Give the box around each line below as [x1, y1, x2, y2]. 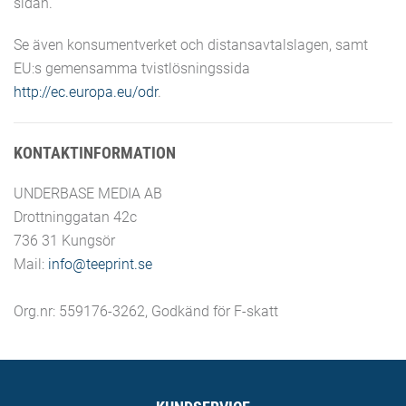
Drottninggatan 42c [14, 208, 137, 226]
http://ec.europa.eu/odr [14, 83, 158, 101]
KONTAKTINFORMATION [14, 143, 176, 162]
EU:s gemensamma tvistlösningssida [14, 60, 250, 77]
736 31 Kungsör [14, 232, 115, 249]
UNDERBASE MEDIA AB [14, 185, 162, 202]
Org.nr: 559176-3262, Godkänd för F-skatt [14, 303, 278, 320]
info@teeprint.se [48, 256, 152, 273]
